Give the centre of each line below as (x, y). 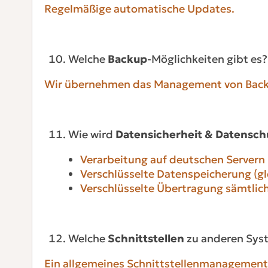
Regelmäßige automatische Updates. (139, 8)
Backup (127, 59)
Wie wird (92, 134)
